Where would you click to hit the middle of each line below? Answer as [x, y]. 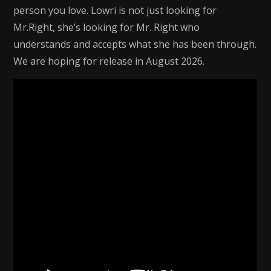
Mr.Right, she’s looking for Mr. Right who [107, 27]
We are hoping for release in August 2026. [109, 61]
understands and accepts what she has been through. [135, 44]
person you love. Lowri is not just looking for [115, 10]
